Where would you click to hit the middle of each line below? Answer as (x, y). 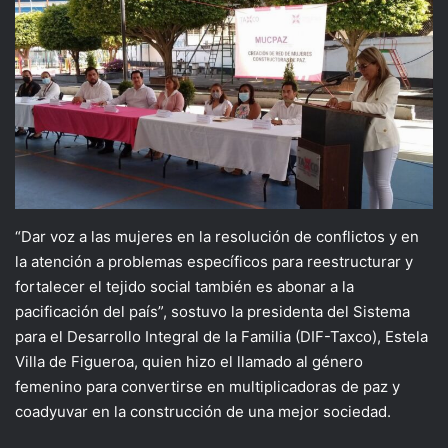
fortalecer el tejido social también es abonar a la (184, 287)
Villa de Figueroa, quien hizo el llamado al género (189, 362)
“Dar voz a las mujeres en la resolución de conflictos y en (217, 237)
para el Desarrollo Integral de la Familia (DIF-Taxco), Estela (221, 337)
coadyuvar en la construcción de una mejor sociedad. (203, 412)
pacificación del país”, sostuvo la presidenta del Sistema (212, 312)
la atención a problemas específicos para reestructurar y (214, 262)
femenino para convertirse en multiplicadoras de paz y (207, 387)
